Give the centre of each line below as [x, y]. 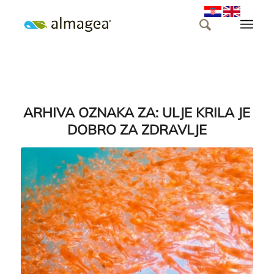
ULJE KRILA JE [206, 113]
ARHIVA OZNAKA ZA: [93, 113]
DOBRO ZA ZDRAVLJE [137, 130]
